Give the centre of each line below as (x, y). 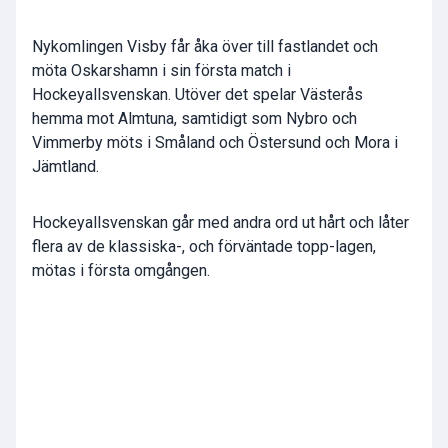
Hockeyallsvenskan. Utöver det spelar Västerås (197, 95)
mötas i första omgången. (121, 271)
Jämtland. (65, 167)
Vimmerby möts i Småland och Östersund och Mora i (215, 143)
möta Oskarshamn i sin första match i (161, 71)
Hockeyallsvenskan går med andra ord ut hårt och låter (220, 223)
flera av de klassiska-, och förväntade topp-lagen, (204, 247)
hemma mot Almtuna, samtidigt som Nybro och (194, 119)
